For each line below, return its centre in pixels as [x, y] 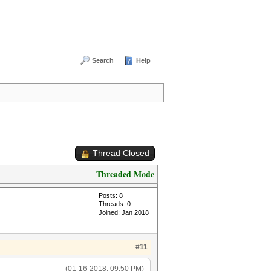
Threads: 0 [115, 204]
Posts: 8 [111, 195]
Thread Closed [121, 153]
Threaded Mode [125, 174]
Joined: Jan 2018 [124, 212]
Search [103, 60]
